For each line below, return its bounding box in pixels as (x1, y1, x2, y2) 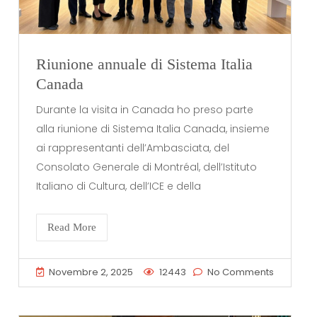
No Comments (207, 265, 274, 279)
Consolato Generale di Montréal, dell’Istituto (36, 159, 258, 174)
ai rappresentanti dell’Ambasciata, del (36, 140, 230, 155)
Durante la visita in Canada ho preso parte (36, 102, 254, 117)
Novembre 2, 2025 (49, 265, 134, 279)
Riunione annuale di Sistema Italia (36, 55, 253, 74)
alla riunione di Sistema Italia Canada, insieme (36, 121, 270, 136)
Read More (47, 221, 97, 233)
